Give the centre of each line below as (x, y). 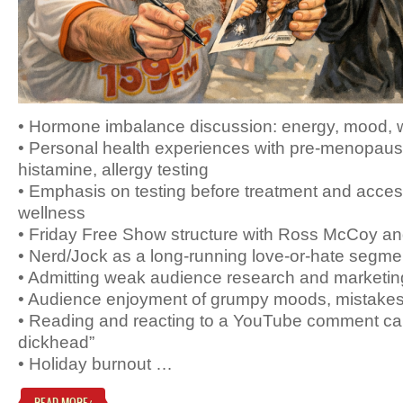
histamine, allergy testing (113, 169)
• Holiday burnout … (95, 363)
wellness (52, 212)
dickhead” (56, 342)
